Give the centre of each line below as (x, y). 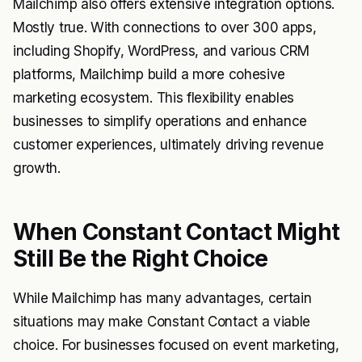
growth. (37, 168)
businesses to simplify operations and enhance (160, 122)
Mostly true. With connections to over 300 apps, (165, 28)
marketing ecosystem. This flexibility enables (154, 98)
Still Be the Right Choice (141, 259)
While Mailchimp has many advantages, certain (162, 299)
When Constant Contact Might (177, 232)
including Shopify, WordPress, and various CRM (162, 51)
